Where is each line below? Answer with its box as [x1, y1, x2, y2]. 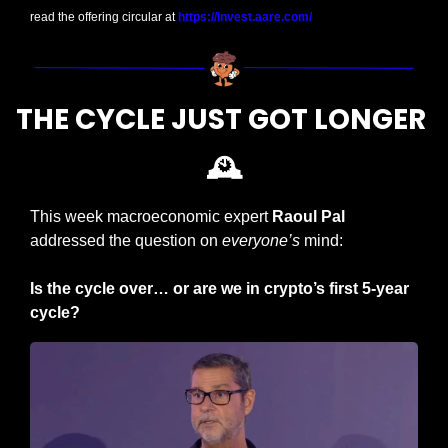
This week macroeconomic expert [30, 208, 268, 226]
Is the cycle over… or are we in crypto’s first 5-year [30, 280, 409, 298]
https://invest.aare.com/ [178, 9, 312, 24]
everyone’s [222, 232, 304, 250]
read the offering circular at [30, 9, 178, 24]
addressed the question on [30, 232, 222, 250]
